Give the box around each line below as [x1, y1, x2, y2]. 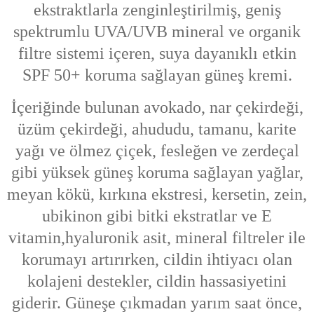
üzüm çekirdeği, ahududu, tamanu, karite [18, 120, 296, 139]
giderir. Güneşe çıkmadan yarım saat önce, [12, 294, 302, 313]
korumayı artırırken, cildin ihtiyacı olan [22, 250, 292, 269]
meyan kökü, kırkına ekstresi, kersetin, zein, [7, 185, 307, 204]
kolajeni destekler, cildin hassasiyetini [27, 272, 287, 291]
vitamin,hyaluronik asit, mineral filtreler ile [8, 228, 306, 247]
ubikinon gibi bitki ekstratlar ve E [42, 207, 272, 226]
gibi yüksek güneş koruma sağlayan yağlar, [11, 163, 303, 182]
